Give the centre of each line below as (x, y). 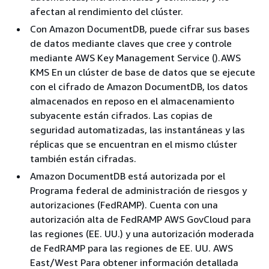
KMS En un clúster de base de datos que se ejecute (143, 72)
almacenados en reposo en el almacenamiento (132, 101)
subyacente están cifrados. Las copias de (121, 115)
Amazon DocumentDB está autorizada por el (128, 176)
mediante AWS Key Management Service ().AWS (135, 57)
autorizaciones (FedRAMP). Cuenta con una (124, 204)
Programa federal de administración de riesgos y (138, 190)
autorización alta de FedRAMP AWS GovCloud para (141, 219)
